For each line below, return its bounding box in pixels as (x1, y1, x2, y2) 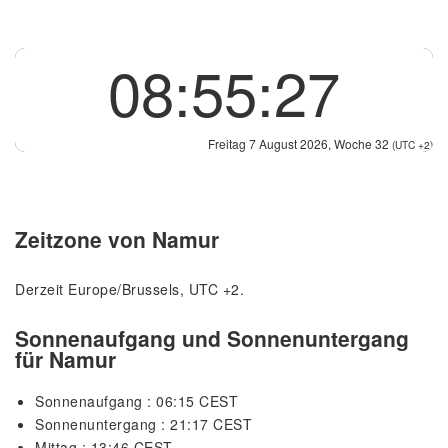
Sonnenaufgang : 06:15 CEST (35, 391, 238, 412)
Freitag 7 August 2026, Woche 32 (208, 135, 392, 152)
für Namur (15, 344, 116, 375)
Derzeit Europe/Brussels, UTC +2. (15, 278, 244, 299)
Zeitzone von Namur (15, 224, 219, 255)
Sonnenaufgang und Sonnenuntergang (15, 323, 409, 354)
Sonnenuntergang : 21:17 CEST (35, 414, 252, 435)
